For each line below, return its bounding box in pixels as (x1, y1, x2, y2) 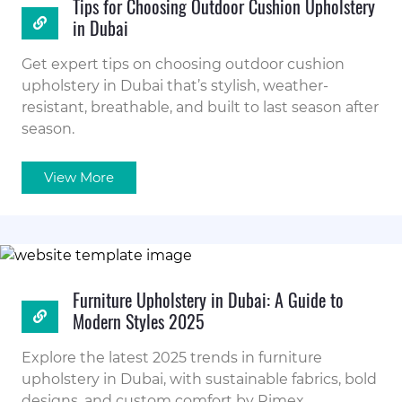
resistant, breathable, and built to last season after (22, 99, 379, 117)
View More (44, 169, 114, 187)
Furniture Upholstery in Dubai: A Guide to (73, 286, 344, 314)
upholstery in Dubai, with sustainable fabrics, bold (22, 371, 377, 389)
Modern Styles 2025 (73, 308, 205, 336)
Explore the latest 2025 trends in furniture (22, 349, 322, 367)
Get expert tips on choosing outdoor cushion (22, 56, 345, 74)
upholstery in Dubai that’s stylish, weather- (22, 77, 328, 95)
